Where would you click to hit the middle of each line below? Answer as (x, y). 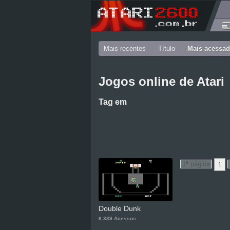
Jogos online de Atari (161, 82)
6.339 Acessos (117, 219)
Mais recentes (125, 49)
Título (167, 49)
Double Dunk (120, 209)
